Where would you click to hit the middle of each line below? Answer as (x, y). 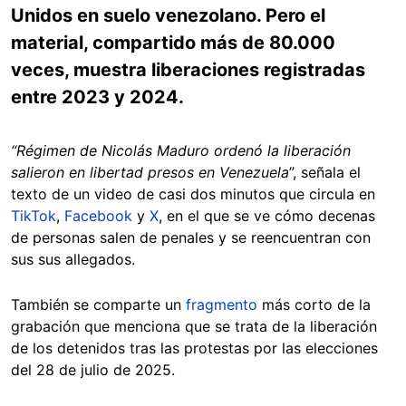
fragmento (222, 304)
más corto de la (314, 304)
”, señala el (325, 172)
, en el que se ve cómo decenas (267, 216)
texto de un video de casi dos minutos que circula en (193, 194)
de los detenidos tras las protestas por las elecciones (194, 348)
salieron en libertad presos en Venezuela (150, 172)
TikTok (34, 216)
